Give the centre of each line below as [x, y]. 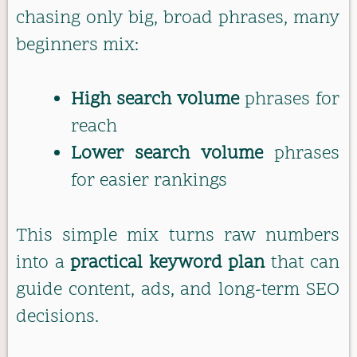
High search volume [155, 100]
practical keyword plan [167, 263]
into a [43, 263]
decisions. [57, 317]
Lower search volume [167, 155]
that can [302, 263]
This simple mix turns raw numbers [178, 236]
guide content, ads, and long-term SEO [178, 290]
